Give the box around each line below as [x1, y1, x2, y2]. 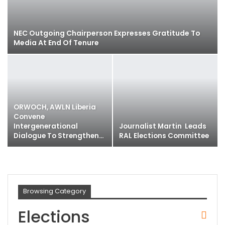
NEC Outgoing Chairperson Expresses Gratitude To [14, 28, 200, 39]
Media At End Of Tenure [14, 38, 99, 48]
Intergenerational [14, 122, 78, 132]
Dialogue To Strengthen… [14, 131, 104, 141]
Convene [14, 112, 45, 122]
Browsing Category [23, 186, 86, 196]
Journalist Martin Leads [119, 122, 206, 132]
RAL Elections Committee [119, 131, 209, 141]
